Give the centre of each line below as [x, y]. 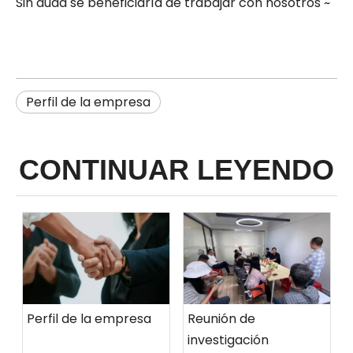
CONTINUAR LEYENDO [176, 169]
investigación [228, 340]
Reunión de [221, 319]
